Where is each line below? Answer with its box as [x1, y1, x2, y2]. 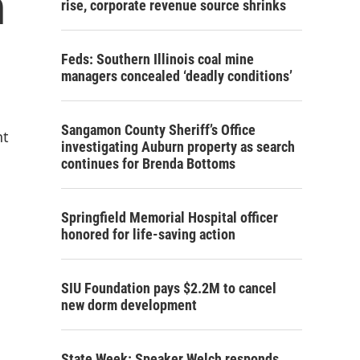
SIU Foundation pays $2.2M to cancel [61, 280, 276, 297]
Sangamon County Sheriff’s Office [61, 121, 256, 138]
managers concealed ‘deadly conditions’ [61, 67, 292, 84]
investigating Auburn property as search [61, 138, 295, 155]
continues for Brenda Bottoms [61, 155, 235, 172]
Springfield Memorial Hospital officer [61, 209, 278, 226]
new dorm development [61, 297, 197, 313]
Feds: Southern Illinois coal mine [61, 51, 254, 67]
